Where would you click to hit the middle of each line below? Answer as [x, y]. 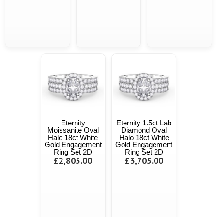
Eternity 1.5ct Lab [144, 123]
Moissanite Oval [73, 130]
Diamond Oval [144, 130]
